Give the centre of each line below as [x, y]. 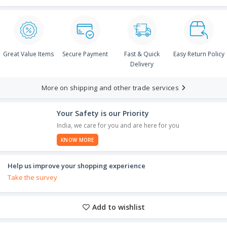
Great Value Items [28, 54]
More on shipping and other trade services [110, 87]
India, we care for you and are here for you [118, 125]
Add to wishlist [118, 207]
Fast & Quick [142, 54]
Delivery [142, 64]
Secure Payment [85, 54]
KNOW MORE [78, 140]
